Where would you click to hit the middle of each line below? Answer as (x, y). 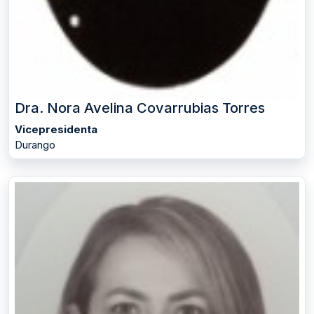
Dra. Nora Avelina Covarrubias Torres (140, 108)
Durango (35, 144)
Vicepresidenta (56, 129)
